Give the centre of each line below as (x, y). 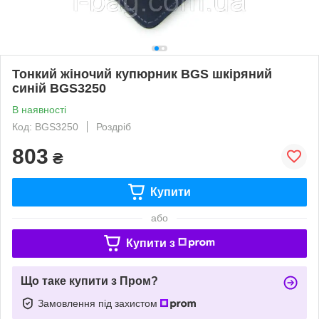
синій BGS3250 (59, 88)
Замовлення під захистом (99, 303)
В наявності (39, 109)
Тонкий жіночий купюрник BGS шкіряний (142, 74)
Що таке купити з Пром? (89, 281)
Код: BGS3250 (45, 126)
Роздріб (114, 126)
